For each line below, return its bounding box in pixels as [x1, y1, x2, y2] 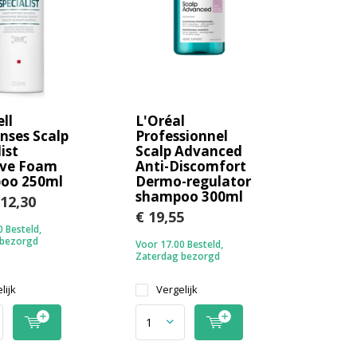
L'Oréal [135, 111, 186, 130]
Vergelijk [156, 281, 198, 296]
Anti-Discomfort [135, 156, 247, 175]
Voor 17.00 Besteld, [135, 237, 224, 251]
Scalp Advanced [135, 141, 243, 160]
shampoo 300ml [135, 186, 244, 206]
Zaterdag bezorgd [135, 249, 221, 263]
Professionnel [135, 126, 229, 145]
